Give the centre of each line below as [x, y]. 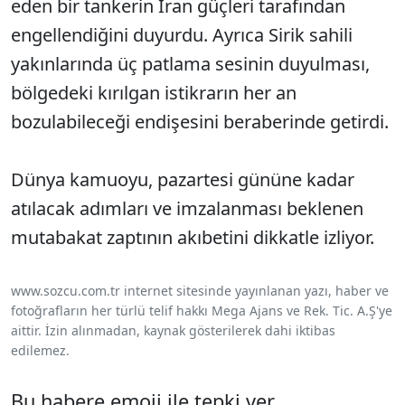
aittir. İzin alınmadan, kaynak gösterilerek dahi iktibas [173, 331]
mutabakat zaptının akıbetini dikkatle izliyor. [193, 238]
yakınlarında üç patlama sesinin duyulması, [190, 64]
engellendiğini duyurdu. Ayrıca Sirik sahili [182, 35]
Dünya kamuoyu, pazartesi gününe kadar [183, 180]
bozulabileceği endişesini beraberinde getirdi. [200, 122]
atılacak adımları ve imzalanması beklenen [187, 209]
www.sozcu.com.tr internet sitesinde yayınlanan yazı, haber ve [200, 291]
